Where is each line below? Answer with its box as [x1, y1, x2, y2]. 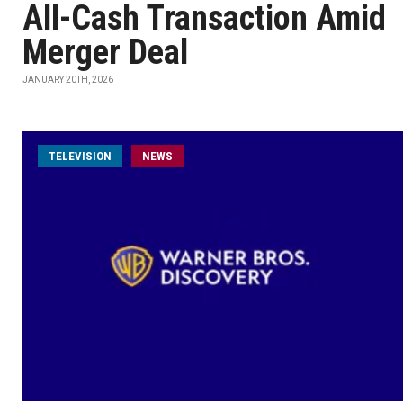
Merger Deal [22, 32, 188, 72]
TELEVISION [49, 149, 112, 163]
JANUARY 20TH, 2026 [22, 75, 113, 85]
